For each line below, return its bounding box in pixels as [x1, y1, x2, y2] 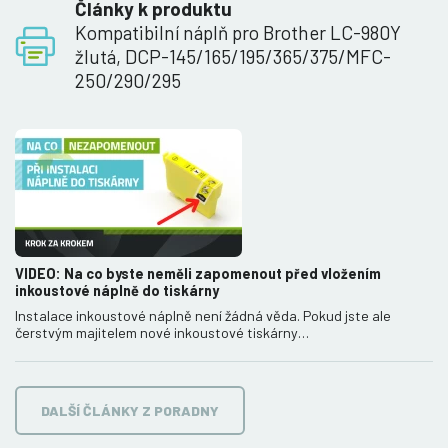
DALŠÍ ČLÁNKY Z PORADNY [41, 402, 219, 420]
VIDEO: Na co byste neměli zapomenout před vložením [15, 265, 381, 283]
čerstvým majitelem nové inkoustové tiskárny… [15, 324, 309, 342]
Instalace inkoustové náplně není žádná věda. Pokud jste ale [15, 307, 391, 325]
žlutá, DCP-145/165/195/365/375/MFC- [75, 45, 391, 69]
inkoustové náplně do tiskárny [15, 282, 219, 300]
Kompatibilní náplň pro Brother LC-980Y [75, 21, 401, 45]
